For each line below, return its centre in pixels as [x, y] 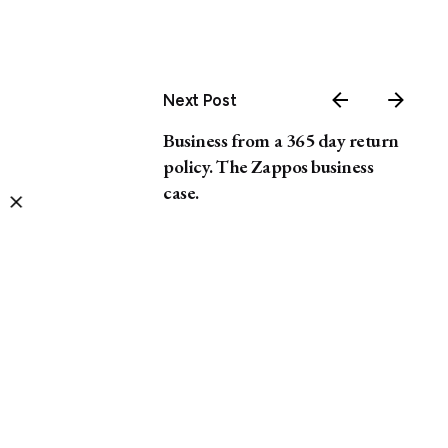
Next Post [200, 99]
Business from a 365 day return [281, 140]
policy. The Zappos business [268, 166]
